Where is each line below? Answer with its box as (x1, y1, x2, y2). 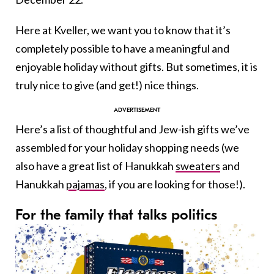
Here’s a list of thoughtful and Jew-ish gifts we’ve (15, 122, 250, 136)
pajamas (66, 177, 105, 191)
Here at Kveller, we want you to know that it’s (15, 23, 231, 37)
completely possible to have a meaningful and (15, 41, 229, 55)
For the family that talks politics (15, 206, 217, 223)
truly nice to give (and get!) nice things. (15, 78, 199, 92)
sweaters (176, 158, 220, 172)
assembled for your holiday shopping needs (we (15, 140, 239, 154)
